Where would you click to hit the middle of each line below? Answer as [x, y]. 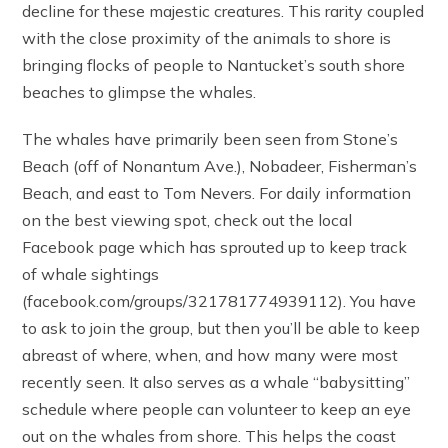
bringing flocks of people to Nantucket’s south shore [214, 65]
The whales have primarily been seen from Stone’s [210, 139]
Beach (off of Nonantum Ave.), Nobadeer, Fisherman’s [220, 166]
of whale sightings [91, 274]
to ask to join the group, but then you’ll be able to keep [221, 328]
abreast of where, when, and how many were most [210, 355]
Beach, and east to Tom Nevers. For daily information [217, 193]
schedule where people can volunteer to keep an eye [217, 409]
